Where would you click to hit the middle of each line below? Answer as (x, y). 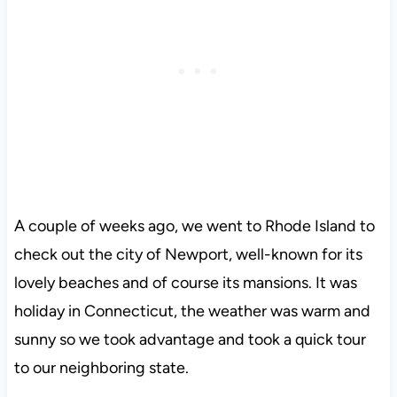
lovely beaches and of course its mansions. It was (185, 283)
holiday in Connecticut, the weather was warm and (192, 311)
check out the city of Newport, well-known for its (188, 255)
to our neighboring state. (101, 368)
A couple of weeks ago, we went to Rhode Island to (194, 226)
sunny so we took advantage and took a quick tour (190, 340)
